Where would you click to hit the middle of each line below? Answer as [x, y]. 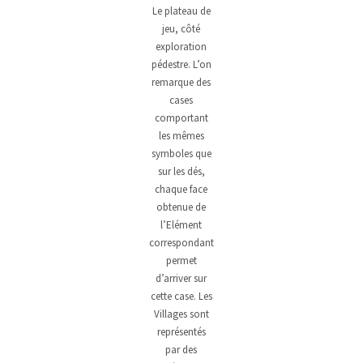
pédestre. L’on [181, 65]
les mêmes [181, 136]
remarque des [181, 83]
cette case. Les [181, 297]
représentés [181, 332]
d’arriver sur [181, 279]
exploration [181, 47]
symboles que [181, 154]
